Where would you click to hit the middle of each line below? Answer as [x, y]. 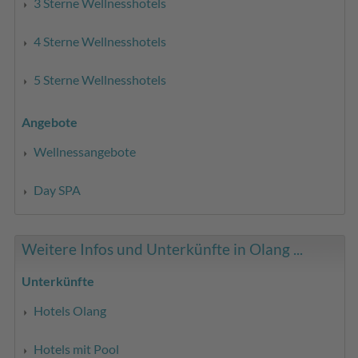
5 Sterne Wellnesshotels [100, 79]
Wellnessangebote [85, 151]
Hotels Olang [70, 310]
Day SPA [58, 189]
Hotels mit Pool [77, 348]
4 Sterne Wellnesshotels [100, 41]
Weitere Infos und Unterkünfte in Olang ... [163, 249]
